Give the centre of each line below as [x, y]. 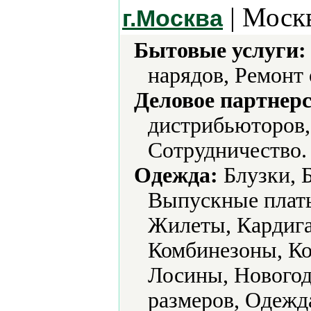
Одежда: [176, 175]
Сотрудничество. [227, 150]
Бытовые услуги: [220, 50]
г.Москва [173, 18]
